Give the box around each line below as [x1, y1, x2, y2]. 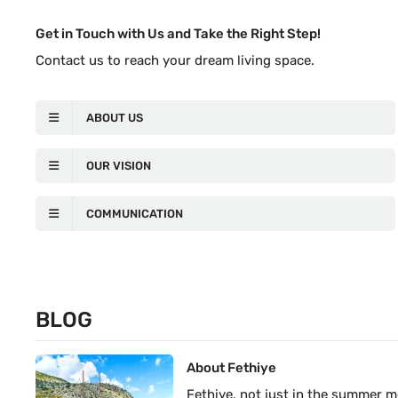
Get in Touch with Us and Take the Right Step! [36, 26, 322, 42]
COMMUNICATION [86, 207, 184, 220]
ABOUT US [86, 111, 144, 124]
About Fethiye [187, 359, 277, 376]
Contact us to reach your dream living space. [36, 52, 315, 68]
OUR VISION [86, 159, 152, 172]
